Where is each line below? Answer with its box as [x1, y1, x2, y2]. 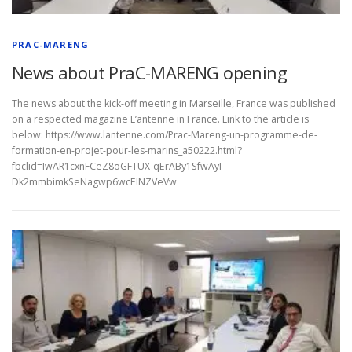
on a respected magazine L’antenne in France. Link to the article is [12, 112, 309, 126]
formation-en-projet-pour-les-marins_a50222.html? [12, 143, 242, 157]
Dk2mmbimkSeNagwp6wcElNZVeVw [12, 174, 177, 189]
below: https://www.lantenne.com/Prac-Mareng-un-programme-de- [12, 127, 317, 141]
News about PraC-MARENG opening [12, 60, 287, 84]
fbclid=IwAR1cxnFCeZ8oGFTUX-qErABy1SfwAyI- [12, 159, 225, 173]
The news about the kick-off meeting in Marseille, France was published [12, 96, 335, 110]
